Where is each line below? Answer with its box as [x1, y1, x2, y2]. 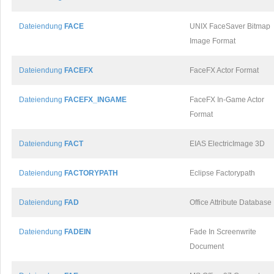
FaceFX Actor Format [190, 66, 259, 75]
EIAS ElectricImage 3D [190, 139, 265, 148]
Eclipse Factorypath [190, 169, 255, 177]
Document [190, 242, 224, 251]
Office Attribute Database [190, 198, 272, 207]
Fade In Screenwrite [190, 228, 256, 236]
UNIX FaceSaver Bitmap [190, 22, 270, 31]
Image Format [190, 37, 235, 45]
